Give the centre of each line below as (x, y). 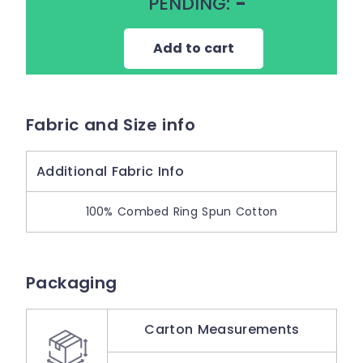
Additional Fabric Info (111, 171)
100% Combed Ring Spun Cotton (181, 211)
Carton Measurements (222, 329)
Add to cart (194, 48)
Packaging (72, 283)
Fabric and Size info (111, 125)
